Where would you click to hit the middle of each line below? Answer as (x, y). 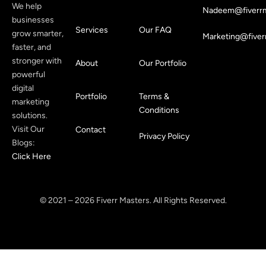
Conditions (159, 110)
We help (27, 7)
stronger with (37, 61)
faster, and (31, 47)
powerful (28, 75)
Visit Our (28, 129)
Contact (91, 130)
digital (23, 88)
